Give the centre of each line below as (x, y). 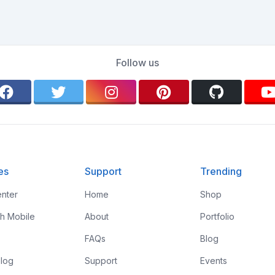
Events (214, 261)
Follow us (137, 63)
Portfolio (218, 216)
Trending (221, 171)
